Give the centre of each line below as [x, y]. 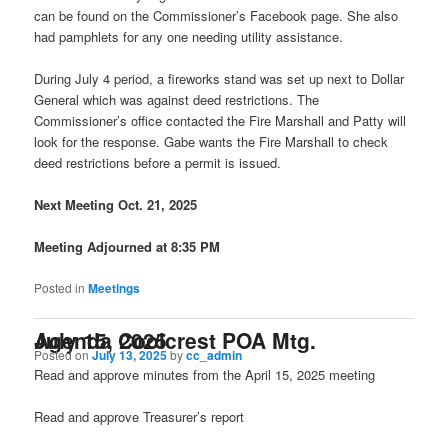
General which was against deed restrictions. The [177, 100]
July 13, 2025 [130, 355]
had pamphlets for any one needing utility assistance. [189, 37]
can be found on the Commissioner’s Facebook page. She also [216, 16]
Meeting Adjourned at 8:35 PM [127, 247]
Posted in [60, 287]
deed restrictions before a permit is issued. [158, 163]
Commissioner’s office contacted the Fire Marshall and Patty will [220, 121]
